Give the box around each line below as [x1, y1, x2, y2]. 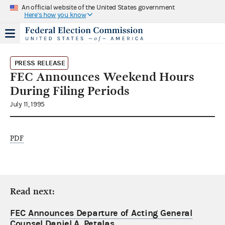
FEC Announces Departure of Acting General [10, 207, 192, 218]
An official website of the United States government [22, 3, 175, 12]
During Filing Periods [10, 83, 130, 98]
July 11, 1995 [10, 100, 45, 108]
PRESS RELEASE [14, 58, 65, 67]
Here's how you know [24, 11, 86, 19]
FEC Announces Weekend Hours [10, 69, 194, 84]
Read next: [10, 186, 55, 197]
